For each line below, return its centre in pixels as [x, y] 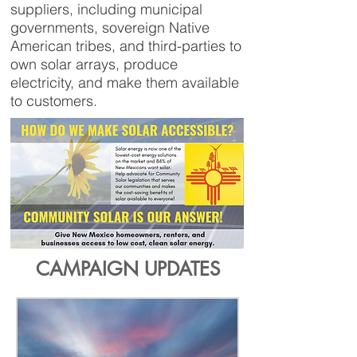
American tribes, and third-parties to [126, 46]
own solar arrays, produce [94, 64]
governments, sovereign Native [110, 27]
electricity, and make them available [125, 82]
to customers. [54, 101]
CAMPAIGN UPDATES [127, 269]
